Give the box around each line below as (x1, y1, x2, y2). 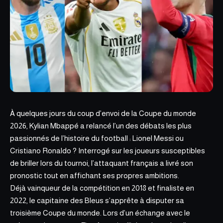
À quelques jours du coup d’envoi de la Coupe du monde (10, 109, 196, 117)
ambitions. (145, 171, 179, 180)
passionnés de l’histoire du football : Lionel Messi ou (10, 134, 184, 142)
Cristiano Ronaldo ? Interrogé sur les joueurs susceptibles (10, 146, 205, 155)
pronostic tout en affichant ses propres (10, 171, 145, 180)
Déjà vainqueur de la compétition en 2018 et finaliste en (10, 184, 194, 192)
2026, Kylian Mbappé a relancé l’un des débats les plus (10, 121, 192, 130)
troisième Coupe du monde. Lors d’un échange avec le (10, 209, 190, 217)
